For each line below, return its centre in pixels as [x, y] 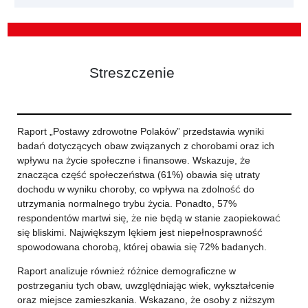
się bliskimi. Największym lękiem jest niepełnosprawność [140, 232]
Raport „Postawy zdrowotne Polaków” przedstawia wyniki [140, 131]
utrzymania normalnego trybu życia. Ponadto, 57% [126, 203]
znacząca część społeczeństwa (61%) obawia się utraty [138, 175]
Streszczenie [132, 73]
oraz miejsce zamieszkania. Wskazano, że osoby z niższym [146, 300]
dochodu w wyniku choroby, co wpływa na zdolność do [135, 189]
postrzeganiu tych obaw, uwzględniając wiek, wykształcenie [145, 285]
